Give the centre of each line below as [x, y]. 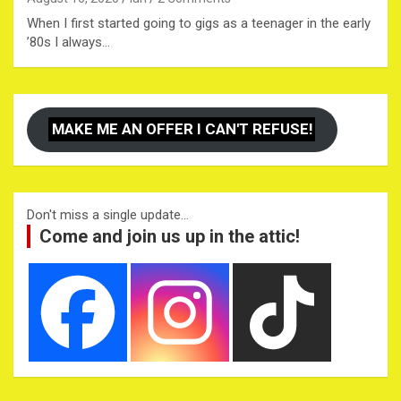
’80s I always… [68, 43]
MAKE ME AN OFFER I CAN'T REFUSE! [182, 129]
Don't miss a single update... [108, 214]
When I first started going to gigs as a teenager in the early [199, 24]
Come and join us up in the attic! [170, 236]
